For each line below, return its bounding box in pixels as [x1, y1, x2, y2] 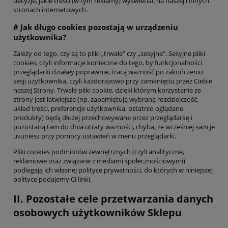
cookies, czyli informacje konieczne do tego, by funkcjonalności [13, 58, 202, 68]
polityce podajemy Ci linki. [13, 175, 92, 184]
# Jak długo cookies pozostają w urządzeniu [13, 22, 178, 33]
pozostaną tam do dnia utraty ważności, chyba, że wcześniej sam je [13, 122, 215, 132]
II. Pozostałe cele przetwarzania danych [13, 192, 213, 206]
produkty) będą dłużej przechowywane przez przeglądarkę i [13, 113, 192, 123]
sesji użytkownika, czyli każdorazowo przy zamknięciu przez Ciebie [13, 76, 212, 86]
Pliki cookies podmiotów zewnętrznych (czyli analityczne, [13, 147, 184, 157]
